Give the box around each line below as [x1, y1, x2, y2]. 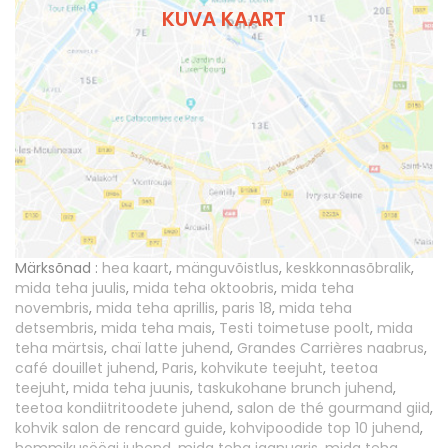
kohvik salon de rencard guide [15, 417, 223, 438]
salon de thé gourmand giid [237, 397, 430, 418]
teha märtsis [15, 337, 104, 358]
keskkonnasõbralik [286, 257, 411, 278]
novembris [15, 297, 89, 318]
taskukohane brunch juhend [197, 377, 393, 398]
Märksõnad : [15, 257, 98, 278]
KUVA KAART [162, 5, 286, 34]
